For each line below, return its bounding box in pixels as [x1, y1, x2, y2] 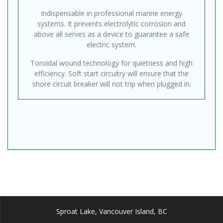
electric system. [87, 40, 136, 50]
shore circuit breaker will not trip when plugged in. [32, 79, 191, 89]
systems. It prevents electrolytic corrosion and [37, 19, 186, 29]
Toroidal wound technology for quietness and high [30, 58, 193, 68]
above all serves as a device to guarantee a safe [34, 29, 189, 39]
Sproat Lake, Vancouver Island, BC [56, 207, 167, 216]
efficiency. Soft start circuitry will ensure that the [34, 69, 189, 79]
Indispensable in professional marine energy [41, 8, 182, 18]
